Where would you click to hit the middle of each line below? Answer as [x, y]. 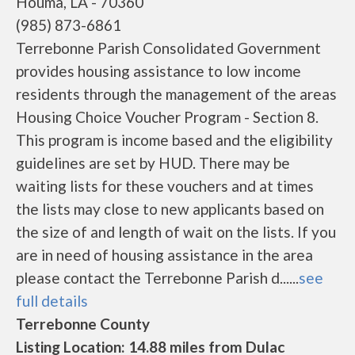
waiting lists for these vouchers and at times [165, 186]
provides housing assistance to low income [158, 71]
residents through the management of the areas [176, 94]
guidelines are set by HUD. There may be [153, 163]
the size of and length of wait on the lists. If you [176, 232]
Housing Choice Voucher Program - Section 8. [167, 117]
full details [52, 301]
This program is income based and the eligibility [174, 140]
